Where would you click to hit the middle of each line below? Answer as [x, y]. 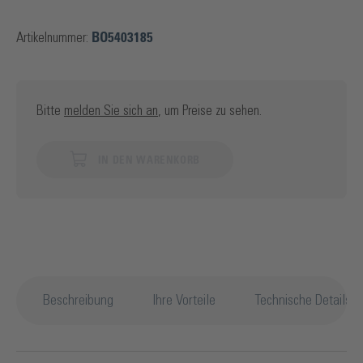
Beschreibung [78, 300]
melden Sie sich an [111, 110]
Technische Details [303, 300]
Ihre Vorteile [184, 300]
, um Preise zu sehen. [210, 110]
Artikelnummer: [54, 37]
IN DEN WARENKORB [149, 160]
